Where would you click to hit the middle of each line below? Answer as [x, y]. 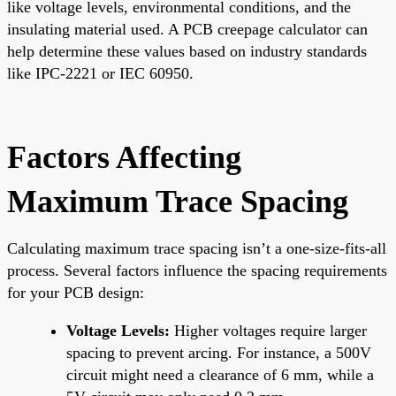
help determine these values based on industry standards [187, 51]
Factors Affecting [124, 157]
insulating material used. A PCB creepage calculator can [187, 29]
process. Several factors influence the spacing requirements [197, 270]
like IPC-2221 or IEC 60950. [100, 73]
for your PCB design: [76, 292]
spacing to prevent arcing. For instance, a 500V [219, 352]
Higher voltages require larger [268, 330]
